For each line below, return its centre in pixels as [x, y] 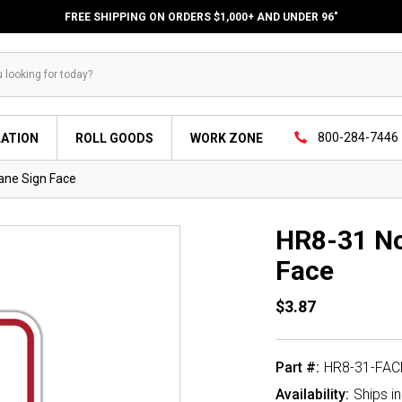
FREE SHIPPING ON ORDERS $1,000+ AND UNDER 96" [201, 17]
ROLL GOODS [114, 138]
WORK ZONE [227, 138]
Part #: [298, 367]
